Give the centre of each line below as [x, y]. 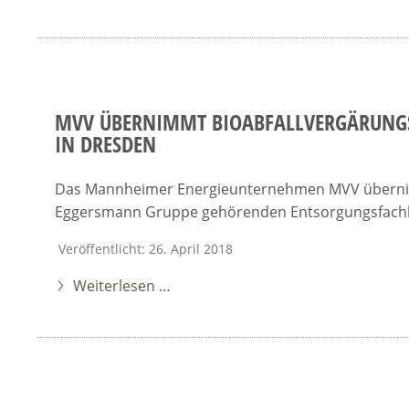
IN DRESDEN [105, 144]
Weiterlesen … [122, 286]
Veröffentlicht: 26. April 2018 [146, 249]
